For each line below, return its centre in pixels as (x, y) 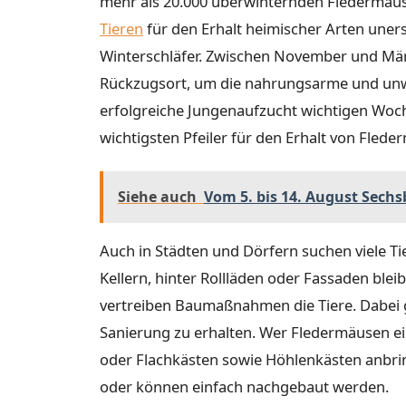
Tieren (121, 29)
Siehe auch (157, 196)
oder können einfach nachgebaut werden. (244, 386)
